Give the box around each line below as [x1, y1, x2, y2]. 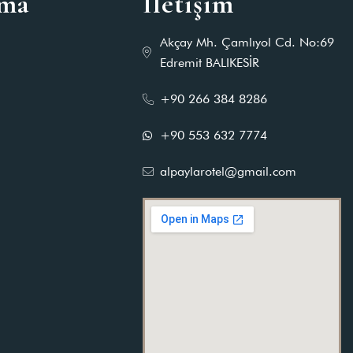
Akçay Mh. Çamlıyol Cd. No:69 [160, 35, 335, 50]
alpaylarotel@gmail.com [160, 164, 297, 179]
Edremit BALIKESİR [160, 55, 260, 70]
